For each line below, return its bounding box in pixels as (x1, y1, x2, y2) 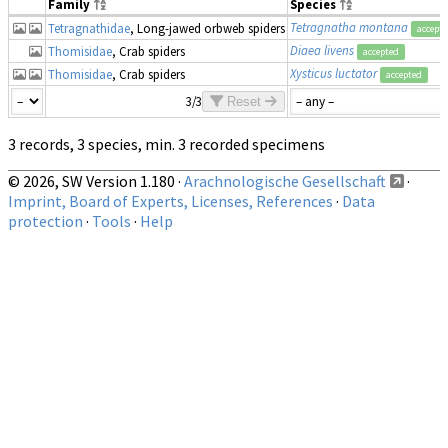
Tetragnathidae (48, 19, 130, 36)
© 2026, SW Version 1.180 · (8, 170, 184, 191)
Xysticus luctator (290, 64, 377, 81)
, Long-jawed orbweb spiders (130, 19, 285, 36)
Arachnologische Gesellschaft (184, 170, 386, 191)
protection (8, 210, 83, 231)
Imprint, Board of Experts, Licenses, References (8, 190, 333, 211)
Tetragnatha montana (290, 18, 408, 35)
